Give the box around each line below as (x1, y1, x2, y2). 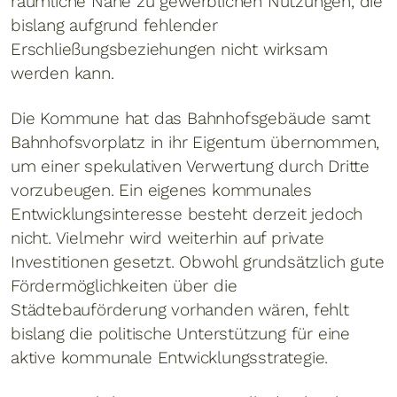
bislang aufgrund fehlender (11, 14, 218, 35)
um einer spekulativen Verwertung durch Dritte (11, 155, 370, 176)
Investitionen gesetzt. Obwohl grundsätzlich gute (11, 251, 385, 272)
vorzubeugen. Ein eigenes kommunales (11, 179, 312, 200)
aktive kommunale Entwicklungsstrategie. (11, 346, 329, 368)
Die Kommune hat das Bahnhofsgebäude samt (11, 107, 370, 128)
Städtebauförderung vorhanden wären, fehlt (11, 299, 349, 320)
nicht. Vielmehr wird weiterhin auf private (11, 227, 324, 248)
